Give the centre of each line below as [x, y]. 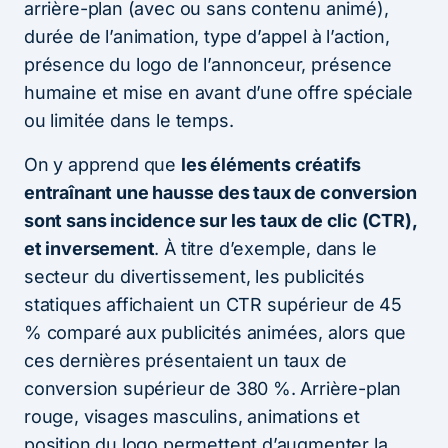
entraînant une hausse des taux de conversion [221, 192]
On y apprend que [102, 164]
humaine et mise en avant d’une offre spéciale [218, 92]
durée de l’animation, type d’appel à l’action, [207, 36]
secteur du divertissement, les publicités [194, 276]
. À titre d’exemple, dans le [265, 248]
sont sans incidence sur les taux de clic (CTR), [220, 220]
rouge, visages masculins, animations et [192, 416]
